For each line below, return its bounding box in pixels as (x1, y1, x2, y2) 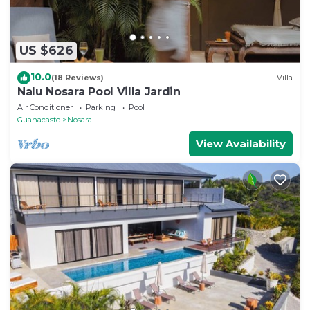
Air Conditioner (17, 102, 73, 112)
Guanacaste (17, 114, 60, 125)
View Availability (196, 136, 286, 150)
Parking (86, 102, 116, 112)
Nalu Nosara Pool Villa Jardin (17, 84, 181, 98)
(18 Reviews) (51, 73, 104, 83)
